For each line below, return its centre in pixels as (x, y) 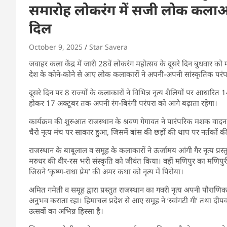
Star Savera (108, 47)
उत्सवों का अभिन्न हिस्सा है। (66, 211)
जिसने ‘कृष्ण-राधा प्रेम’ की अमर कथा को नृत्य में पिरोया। (106, 171)
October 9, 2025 (56, 47)
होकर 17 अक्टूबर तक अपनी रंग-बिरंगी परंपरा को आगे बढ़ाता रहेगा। (123, 103)
